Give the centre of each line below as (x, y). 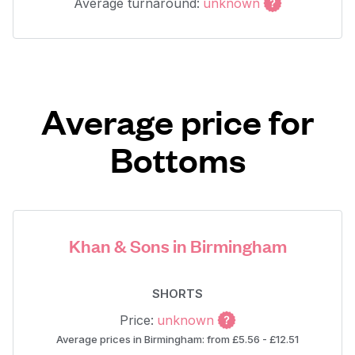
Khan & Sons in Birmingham (177, 245)
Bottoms (177, 159)
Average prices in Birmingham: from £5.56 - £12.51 (177, 339)
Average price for (177, 121)
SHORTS (177, 294)
